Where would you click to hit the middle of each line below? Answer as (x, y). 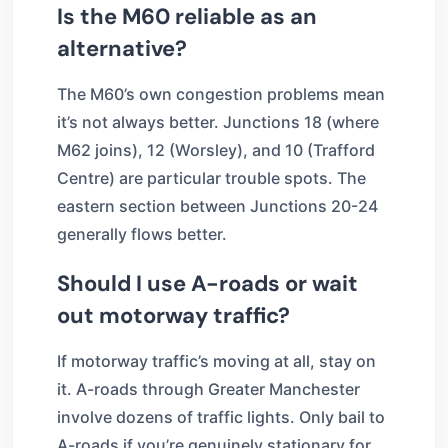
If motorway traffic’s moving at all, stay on (216, 360)
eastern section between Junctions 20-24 (217, 205)
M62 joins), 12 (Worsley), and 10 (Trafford (216, 149)
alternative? (122, 48)
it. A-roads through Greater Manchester (208, 388)
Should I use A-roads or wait (207, 283)
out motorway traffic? (173, 315)
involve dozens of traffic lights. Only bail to (221, 416)
